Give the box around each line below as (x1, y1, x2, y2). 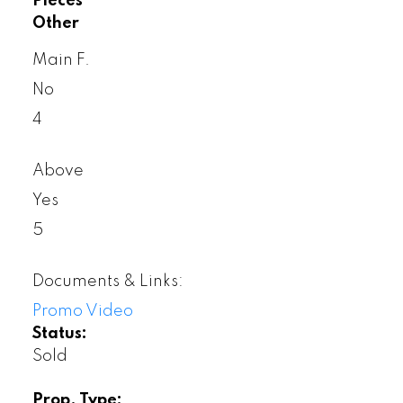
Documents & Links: (31, 273, 184, 290)
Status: (31, 325, 87, 342)
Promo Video (31, 302, 133, 319)
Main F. (31, 51, 90, 68)
